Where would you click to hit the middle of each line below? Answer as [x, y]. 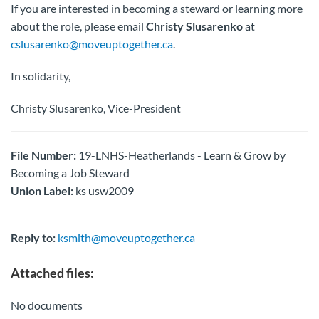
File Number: [43, 155]
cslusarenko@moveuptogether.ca [92, 44]
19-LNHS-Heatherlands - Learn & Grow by [181, 155]
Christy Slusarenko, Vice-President [96, 108]
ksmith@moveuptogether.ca [126, 237]
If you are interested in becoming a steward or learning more [157, 8]
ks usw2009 [104, 190]
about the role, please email [78, 26]
